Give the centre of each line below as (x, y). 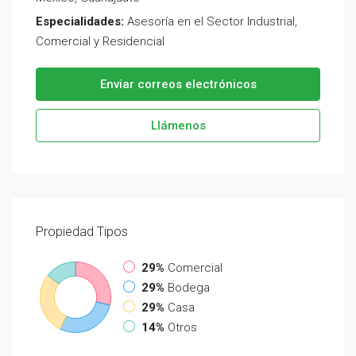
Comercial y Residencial (100, 41)
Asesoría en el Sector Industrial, (211, 21)
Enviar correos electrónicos (178, 84)
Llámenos (178, 126)
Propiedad (66, 232)
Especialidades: (80, 21)
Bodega (189, 288)
